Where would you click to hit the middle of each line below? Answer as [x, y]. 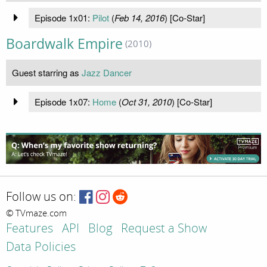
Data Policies [41, 247]
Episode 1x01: [63, 17]
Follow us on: [41, 197]
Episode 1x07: [63, 101]
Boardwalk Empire [64, 44]
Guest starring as [47, 72]
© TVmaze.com [36, 213]
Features [30, 228]
